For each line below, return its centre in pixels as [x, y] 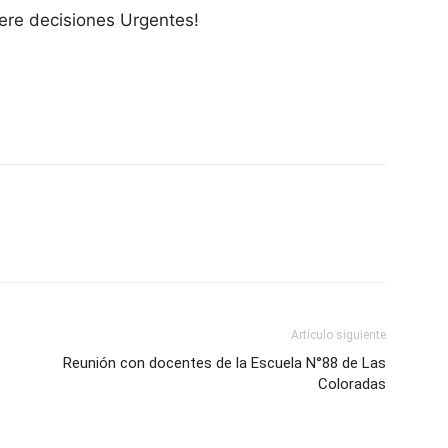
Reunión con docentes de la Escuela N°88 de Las [224, 363]
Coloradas [352, 384]
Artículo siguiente [338, 335]
